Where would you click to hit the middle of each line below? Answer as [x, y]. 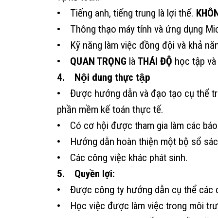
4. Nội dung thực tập [104, 77]
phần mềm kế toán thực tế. [110, 109]
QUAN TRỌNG [98, 61]
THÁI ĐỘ [155, 61]
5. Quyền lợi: [86, 173]
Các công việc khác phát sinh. [124, 157]
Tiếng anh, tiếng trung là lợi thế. [128, 13]
